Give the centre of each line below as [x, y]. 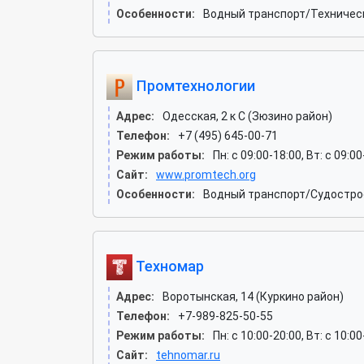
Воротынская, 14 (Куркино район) [253, 297]
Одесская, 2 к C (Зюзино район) [247, 116]
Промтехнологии [194, 85]
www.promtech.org [206, 175]
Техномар [168, 266]
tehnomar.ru [188, 355]
